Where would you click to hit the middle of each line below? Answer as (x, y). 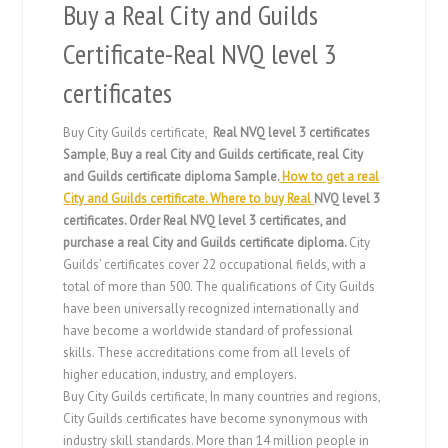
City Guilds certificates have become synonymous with (216, 419)
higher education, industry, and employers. (180, 375)
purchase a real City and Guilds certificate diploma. (206, 243)
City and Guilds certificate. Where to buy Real (189, 199)
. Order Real (157, 221)
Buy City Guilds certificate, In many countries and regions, (222, 397)
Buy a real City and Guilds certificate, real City (237, 155)
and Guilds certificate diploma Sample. (171, 177)
